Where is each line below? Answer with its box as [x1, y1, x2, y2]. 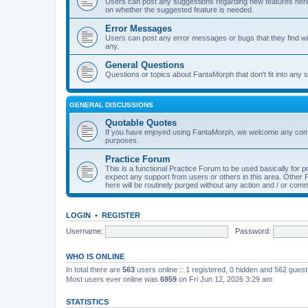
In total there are [66, 265, 122, 274]
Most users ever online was [66, 275, 160, 283]
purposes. [105, 136, 139, 144]
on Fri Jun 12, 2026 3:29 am [177, 275, 272, 283]
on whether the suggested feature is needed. [105, 5, 254, 14]
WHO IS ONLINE [66, 252, 124, 261]
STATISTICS [66, 298, 109, 306]
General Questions [105, 60, 184, 70]
